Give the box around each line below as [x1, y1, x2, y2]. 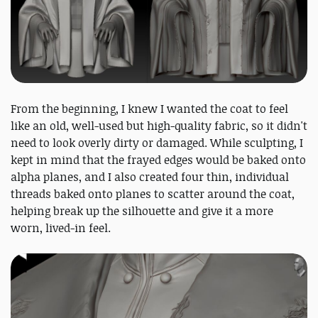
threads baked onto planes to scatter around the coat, [11, 186, 295, 202]
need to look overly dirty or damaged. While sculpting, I [11, 135, 303, 151]
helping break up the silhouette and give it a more [11, 203, 273, 219]
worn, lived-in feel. [11, 220, 111, 236]
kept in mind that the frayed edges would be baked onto [11, 152, 306, 168]
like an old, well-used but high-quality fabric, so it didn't [11, 118, 307, 134]
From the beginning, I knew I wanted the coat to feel [11, 101, 288, 117]
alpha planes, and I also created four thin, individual [11, 169, 289, 185]
